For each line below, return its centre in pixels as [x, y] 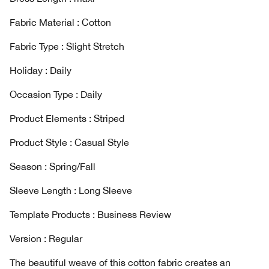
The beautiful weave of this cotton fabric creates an [120, 262]
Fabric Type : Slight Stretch [67, 46]
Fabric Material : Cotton [60, 22]
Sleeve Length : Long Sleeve [71, 190]
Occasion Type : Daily [56, 94]
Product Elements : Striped [67, 118]
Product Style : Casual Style [69, 142]
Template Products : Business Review [90, 214]
